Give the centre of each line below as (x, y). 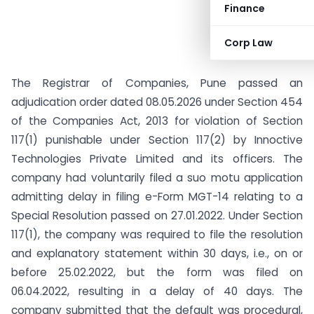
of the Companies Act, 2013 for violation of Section (157, 121)
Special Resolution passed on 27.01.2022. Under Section (157, 216)
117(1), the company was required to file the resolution (157, 234)
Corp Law (248, 43)
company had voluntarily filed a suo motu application (157, 178)
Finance (245, 8)
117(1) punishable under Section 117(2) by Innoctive (157, 140)
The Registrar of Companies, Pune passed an (157, 83)
